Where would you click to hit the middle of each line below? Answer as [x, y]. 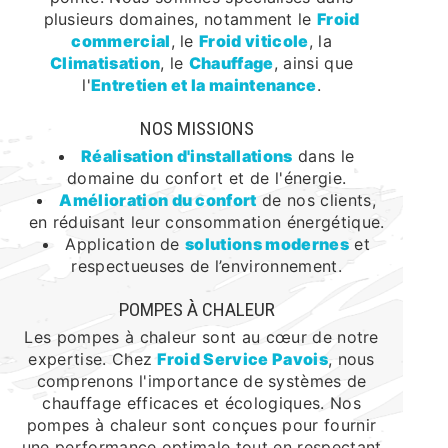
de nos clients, [316, 200]
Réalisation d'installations [186, 156]
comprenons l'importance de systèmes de [201, 381]
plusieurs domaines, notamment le [180, 19]
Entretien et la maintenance [203, 85]
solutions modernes [267, 244]
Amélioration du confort [158, 200]
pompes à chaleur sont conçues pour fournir [201, 425]
